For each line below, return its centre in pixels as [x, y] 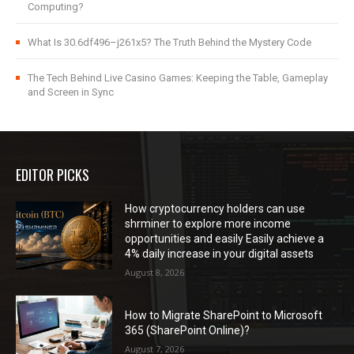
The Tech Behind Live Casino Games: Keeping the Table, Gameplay [178, 78]
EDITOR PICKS [53, 175]
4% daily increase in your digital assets [220, 254]
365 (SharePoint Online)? [188, 330]
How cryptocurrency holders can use [215, 209]
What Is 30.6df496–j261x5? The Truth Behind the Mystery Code [169, 43]
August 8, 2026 [155, 273]
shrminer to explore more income [208, 224]
